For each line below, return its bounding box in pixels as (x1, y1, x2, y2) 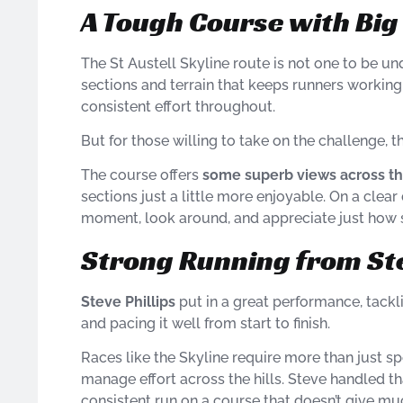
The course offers (81, 166, 202, 184)
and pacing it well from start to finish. (81, 314, 330, 332)
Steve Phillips (81, 292, 175, 310)
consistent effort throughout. (81, 97, 275, 115)
